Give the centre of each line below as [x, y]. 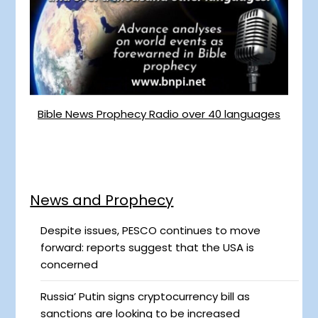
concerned [70, 264]
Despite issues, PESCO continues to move [151, 230]
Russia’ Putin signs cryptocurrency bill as [146, 296]
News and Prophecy [102, 200]
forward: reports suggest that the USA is [148, 247]
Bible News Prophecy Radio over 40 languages [159, 114]
